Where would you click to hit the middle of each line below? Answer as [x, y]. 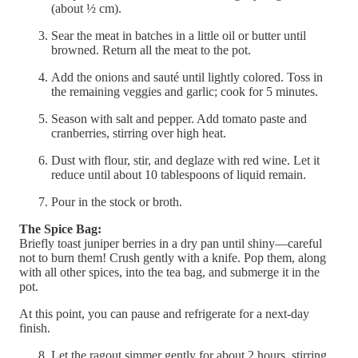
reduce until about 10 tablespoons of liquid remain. [179, 175]
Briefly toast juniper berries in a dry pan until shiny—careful [171, 244]
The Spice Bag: [60, 229]
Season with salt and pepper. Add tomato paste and [179, 119]
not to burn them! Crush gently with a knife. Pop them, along [173, 258]
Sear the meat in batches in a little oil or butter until [179, 36]
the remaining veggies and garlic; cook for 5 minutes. [185, 92]
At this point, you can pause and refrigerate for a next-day [164, 314]
